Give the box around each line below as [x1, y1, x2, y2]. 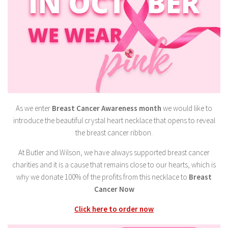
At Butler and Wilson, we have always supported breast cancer [18, 148, 210, 158]
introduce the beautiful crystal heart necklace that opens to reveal [13, 116, 215, 126]
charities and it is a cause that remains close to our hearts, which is [12, 160, 216, 170]
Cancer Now [94, 184, 134, 194]
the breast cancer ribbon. [75, 128, 153, 138]
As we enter [16, 103, 52, 113]
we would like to [161, 103, 212, 113]
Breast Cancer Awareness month [52, 103, 161, 113]
